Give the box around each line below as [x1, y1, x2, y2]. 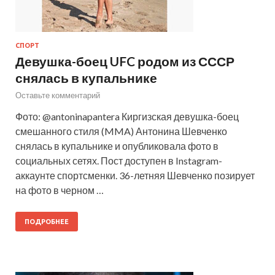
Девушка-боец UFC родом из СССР [15, 53, 234, 69]
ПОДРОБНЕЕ [25, 217, 69, 225]
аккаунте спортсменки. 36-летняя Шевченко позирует [15, 169, 255, 181]
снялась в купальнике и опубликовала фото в [15, 139, 219, 152]
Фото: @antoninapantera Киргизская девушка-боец [15, 110, 239, 122]
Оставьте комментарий [15, 90, 100, 100]
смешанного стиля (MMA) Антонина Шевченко [15, 125, 227, 137]
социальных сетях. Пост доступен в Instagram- [15, 154, 222, 166]
